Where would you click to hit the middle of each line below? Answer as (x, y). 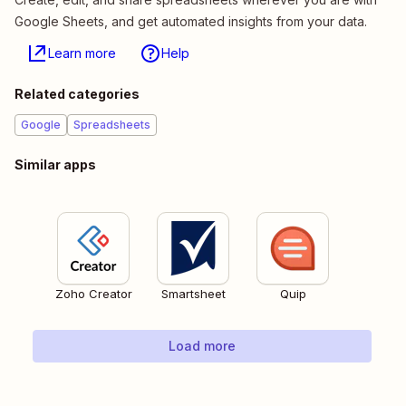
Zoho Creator (93, 294)
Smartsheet (193, 294)
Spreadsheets (112, 125)
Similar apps (55, 165)
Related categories (77, 94)
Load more (202, 346)
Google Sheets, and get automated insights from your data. (191, 22)
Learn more (82, 53)
